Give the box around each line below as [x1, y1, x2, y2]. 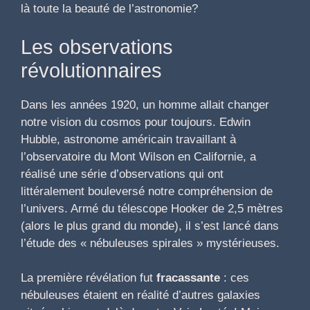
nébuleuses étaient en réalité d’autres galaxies [21, 289, 260, 302]
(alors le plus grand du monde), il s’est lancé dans [21, 219, 279, 232]
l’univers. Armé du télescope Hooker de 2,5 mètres [21, 201, 283, 215]
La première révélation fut [21, 271, 156, 285]
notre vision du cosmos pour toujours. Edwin [21, 115, 250, 129]
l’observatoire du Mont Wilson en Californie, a [21, 149, 256, 163]
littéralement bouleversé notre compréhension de [21, 184, 273, 198]
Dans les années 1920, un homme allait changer [21, 98, 269, 111]
